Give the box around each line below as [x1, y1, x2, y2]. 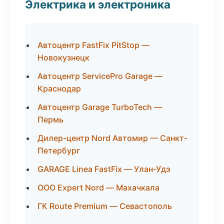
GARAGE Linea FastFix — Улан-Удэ [37, 164, 170, 174]
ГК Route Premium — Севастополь [37, 201, 172, 211]
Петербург [37, 145, 80, 155]
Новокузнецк [37, 52, 89, 62]
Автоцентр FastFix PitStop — [37, 40, 149, 50]
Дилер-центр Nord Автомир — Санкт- [37, 133, 187, 143]
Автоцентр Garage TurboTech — [37, 102, 162, 112]
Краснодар [37, 83, 81, 93]
